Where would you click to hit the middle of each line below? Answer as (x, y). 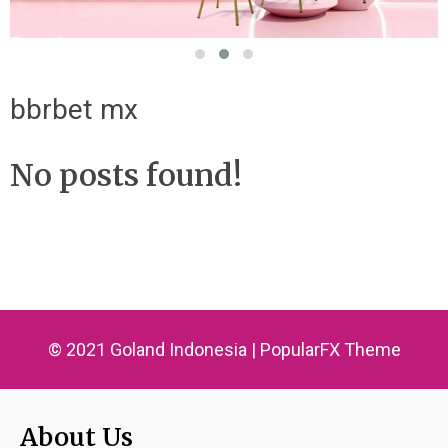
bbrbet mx (74, 109)
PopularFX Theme (330, 349)
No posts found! (126, 174)
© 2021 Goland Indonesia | (153, 349)
